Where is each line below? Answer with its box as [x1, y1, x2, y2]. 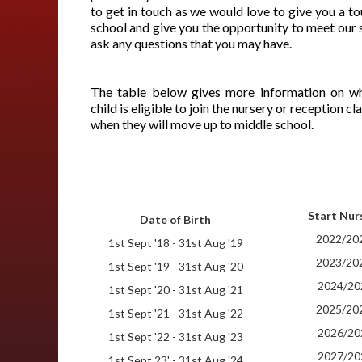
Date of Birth [140, 213, 211, 226]
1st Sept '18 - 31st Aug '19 [107, 236, 243, 250]
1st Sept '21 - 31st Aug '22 [107, 306, 243, 320]
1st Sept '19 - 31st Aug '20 [107, 259, 243, 273]
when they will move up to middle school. [90, 116, 314, 132]
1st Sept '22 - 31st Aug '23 [107, 330, 243, 343]
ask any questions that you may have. [90, 36, 292, 51]
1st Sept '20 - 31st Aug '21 [107, 283, 243, 297]
